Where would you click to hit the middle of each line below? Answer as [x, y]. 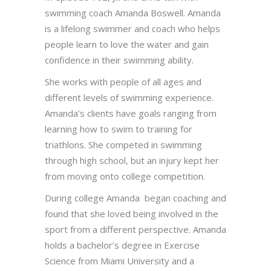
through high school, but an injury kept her [132, 160]
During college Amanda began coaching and [135, 198]
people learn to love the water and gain [127, 44]
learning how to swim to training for [119, 129]
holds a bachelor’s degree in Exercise [122, 245]
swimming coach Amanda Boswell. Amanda [133, 12]
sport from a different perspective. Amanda [135, 229]
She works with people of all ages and [123, 81]
